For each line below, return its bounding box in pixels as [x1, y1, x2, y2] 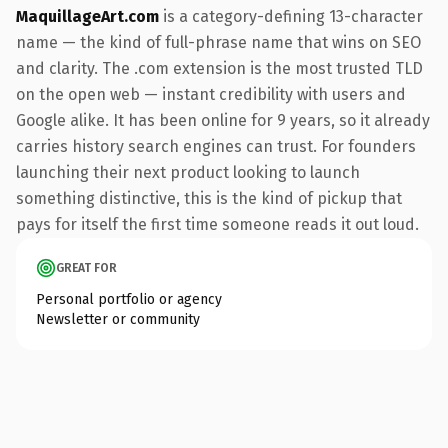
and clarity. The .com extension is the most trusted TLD [16, 58, 423, 78]
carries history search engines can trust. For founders [16, 136, 416, 156]
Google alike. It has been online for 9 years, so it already [16, 110, 430, 130]
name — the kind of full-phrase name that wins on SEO [16, 32, 421, 52]
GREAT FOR [56, 260, 117, 275]
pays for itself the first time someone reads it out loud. [16, 214, 419, 234]
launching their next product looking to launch [16, 162, 360, 182]
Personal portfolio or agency [36, 290, 222, 308]
